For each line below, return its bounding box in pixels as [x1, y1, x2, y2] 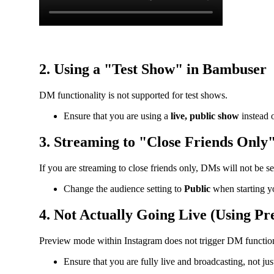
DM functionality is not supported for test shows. [39, 90, 228, 101]
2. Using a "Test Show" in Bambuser [39, 61, 267, 78]
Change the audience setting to [64, 183, 184, 194]
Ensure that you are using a [64, 111, 171, 122]
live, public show [171, 111, 239, 122]
